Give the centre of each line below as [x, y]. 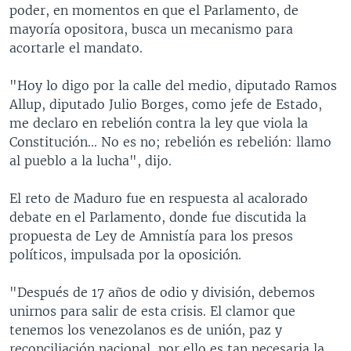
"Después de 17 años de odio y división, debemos [162, 292]
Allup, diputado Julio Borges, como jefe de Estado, [166, 104]
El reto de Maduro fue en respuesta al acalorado [159, 198]
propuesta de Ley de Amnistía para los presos [151, 235]
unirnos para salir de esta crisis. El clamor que [152, 311]
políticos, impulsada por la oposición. [125, 254]
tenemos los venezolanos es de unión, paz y [146, 329]
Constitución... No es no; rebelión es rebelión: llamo [170, 141]
